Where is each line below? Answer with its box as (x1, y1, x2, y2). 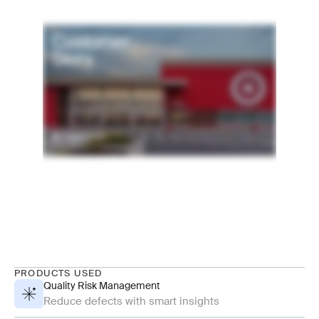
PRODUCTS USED (14, 267, 103, 280)
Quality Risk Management (43, 279, 160, 293)
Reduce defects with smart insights (43, 294, 219, 309)
